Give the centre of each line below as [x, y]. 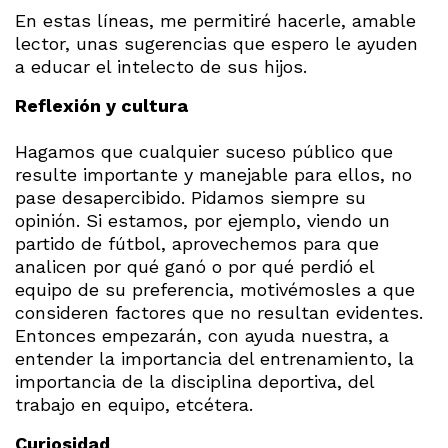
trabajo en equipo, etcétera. [134, 404]
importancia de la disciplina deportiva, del [194, 381]
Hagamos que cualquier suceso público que [204, 151]
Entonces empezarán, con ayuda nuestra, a [202, 335]
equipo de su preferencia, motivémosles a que [215, 289]
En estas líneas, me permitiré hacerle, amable [215, 20]
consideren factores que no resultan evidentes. [219, 312]
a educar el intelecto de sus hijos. [161, 66]
